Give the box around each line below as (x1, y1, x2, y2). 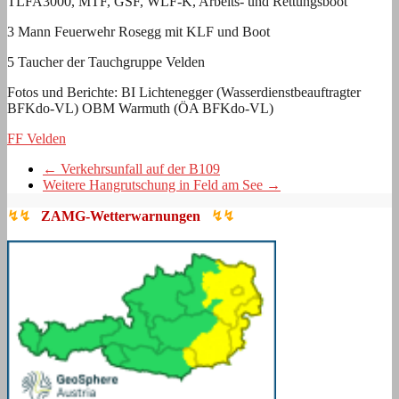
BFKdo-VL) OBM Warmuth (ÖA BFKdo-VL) (7, 100, 273, 116)
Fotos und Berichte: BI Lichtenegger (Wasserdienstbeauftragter (7, 84, 361, 100)
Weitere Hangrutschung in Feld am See (43, 176, 266, 192)
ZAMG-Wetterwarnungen (34, 208, 208, 224)
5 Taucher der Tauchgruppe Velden (7, 53, 205, 69)
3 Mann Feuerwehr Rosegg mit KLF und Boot (7, 23, 270, 39)
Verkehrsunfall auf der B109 (57, 160, 220, 176)
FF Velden (7, 130, 66, 146)
